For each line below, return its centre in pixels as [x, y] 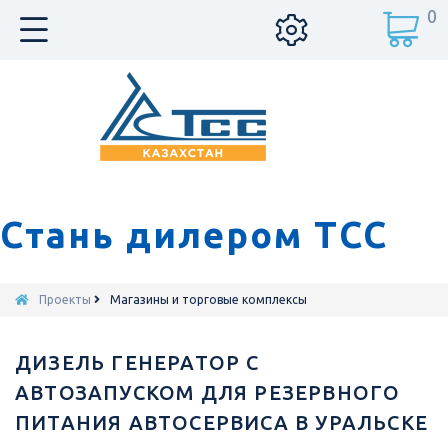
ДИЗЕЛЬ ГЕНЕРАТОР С [137, 362]
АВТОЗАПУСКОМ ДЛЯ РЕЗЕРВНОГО [208, 392]
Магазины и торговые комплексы [208, 299]
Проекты [65, 299]
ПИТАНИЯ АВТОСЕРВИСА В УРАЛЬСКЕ [222, 422]
